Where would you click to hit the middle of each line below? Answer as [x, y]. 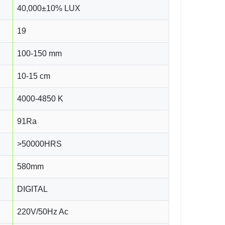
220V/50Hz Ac [43, 211]
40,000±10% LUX [49, 8]
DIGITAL [32, 189]
